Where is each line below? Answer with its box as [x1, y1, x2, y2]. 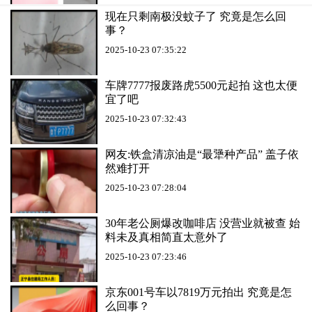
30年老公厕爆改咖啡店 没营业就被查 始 [105, 217, 300, 230]
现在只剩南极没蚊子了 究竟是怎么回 [105, 10, 286, 23]
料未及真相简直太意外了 [105, 231, 228, 244]
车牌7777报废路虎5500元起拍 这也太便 [105, 79, 297, 92]
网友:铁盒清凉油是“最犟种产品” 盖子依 [105, 148, 299, 161]
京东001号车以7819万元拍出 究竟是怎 [105, 286, 292, 299]
